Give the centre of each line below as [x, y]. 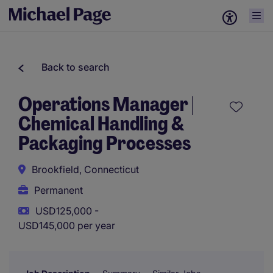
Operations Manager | [106, 104]
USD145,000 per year [67, 225]
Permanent [58, 190]
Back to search [76, 67]
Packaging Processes [105, 143]
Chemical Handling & [101, 124]
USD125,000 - [67, 211]
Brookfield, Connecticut [85, 169]
